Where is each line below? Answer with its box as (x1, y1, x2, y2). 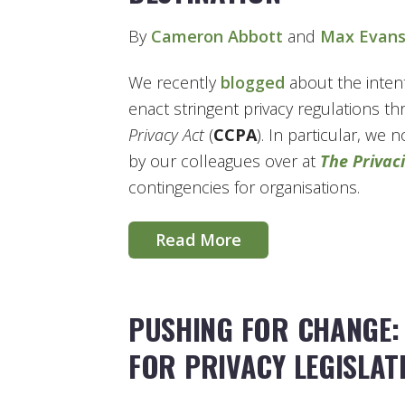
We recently (128, 71, 221, 94)
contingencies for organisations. (128, 176, 360, 199)
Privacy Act (128, 124, 209, 146)
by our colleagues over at (128, 150, 320, 173)
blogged (221, 71, 285, 94)
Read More (155, 228, 241, 250)
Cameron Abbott (151, 24, 283, 47)
